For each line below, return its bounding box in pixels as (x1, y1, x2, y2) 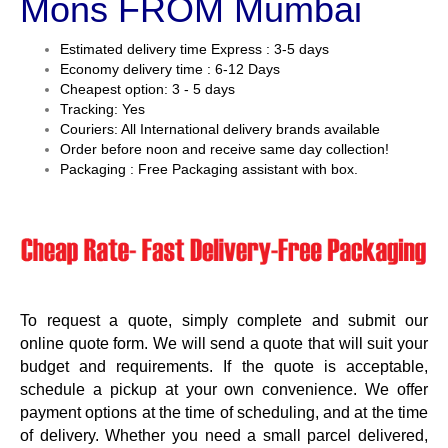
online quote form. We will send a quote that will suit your (20, 335, 428, 353)
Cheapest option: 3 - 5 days (60, 80, 235, 97)
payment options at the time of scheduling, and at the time (20, 404, 428, 422)
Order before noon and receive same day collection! (60, 140, 389, 157)
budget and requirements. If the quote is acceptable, (20, 358, 428, 376)
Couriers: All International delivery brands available (60, 120, 380, 137)
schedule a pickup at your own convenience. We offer (20, 381, 428, 399)
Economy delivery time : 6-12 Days (60, 60, 280, 77)
